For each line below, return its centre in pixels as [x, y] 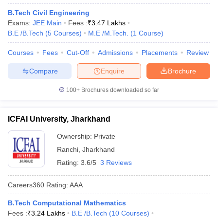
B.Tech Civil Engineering [49, 13]
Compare [43, 71]
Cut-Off [78, 53]
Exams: [20, 23]
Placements [160, 53]
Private [105, 136]
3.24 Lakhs [48, 213]
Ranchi [68, 149]
